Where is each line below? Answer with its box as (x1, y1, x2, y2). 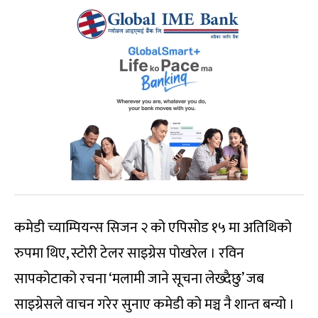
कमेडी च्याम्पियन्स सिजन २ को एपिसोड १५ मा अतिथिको (14, 215, 292, 240)
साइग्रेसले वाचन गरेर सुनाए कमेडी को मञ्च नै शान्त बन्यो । (14, 292, 295, 317)
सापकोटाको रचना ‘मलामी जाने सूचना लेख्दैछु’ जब (14, 266, 264, 291)
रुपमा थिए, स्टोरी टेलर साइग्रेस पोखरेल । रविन (14, 241, 244, 265)
